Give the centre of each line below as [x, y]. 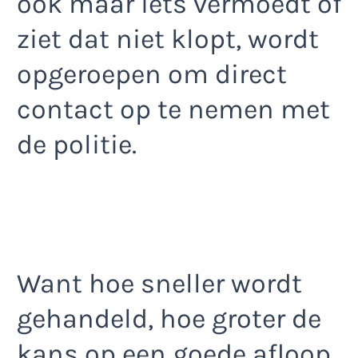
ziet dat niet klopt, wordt [168, 39]
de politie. [77, 144]
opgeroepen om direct [152, 74]
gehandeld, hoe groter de [169, 318]
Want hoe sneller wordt [159, 283]
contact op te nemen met [173, 109]
